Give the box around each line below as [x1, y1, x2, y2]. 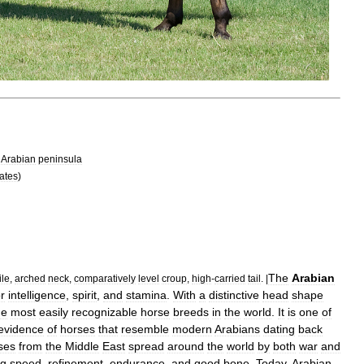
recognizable [71, 305, 137, 318]
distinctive [209, 288, 259, 301]
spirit [72, 288, 97, 301]
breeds [173, 305, 209, 318]
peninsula [38, 153, 82, 164]
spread [128, 339, 164, 353]
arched [15, 272, 45, 284]
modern [172, 322, 212, 336]
